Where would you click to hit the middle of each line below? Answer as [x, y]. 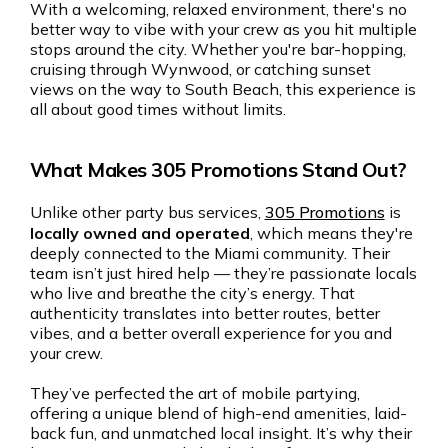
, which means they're [331, 232]
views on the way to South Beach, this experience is [222, 88]
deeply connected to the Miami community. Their [209, 252]
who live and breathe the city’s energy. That [192, 292]
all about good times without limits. [157, 108]
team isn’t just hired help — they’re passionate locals [223, 272]
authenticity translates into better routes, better [204, 312]
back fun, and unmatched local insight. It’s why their [220, 432]
